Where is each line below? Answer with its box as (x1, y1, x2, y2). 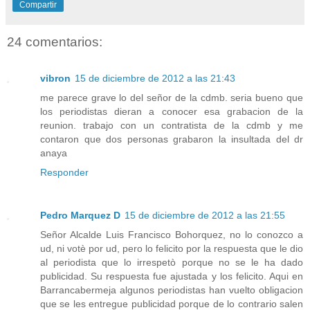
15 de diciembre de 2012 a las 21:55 (125, 209, 285, 221)
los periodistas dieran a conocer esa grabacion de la (40, 105, 303, 117)
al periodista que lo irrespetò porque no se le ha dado (40, 256, 303, 268)
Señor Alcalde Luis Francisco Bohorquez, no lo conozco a (40, 228, 303, 240)
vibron (40, 72, 71, 84)
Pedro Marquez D (40, 209, 120, 221)
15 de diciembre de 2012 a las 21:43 (75, 72, 235, 84)
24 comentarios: (7, 35, 102, 50)
